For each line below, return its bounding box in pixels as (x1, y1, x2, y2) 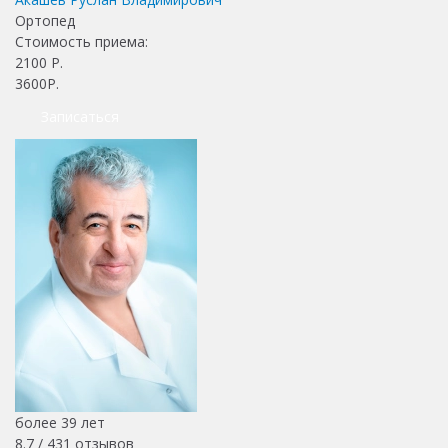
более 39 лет (15, 412, 105, 432)
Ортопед (15, 10, 75, 30)
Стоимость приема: (15, 31, 152, 51)
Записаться (41, 106, 119, 126)
